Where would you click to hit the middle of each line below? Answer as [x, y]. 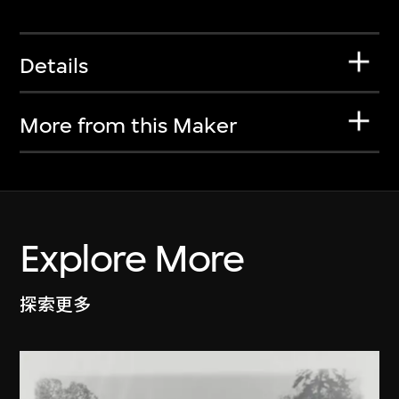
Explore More [132, 259]
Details [54, 66]
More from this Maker [129, 125]
